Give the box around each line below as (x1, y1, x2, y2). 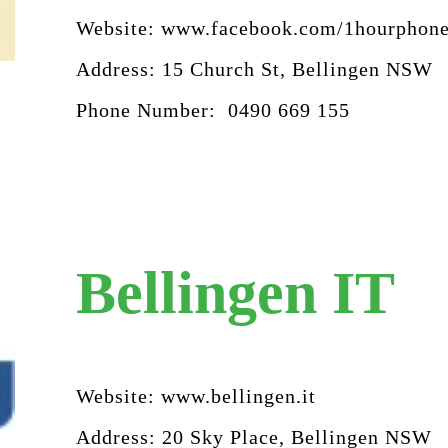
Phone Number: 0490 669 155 (75, 98, 350, 121)
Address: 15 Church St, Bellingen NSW (75, 57, 445, 80)
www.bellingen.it (160, 384, 316, 407)
